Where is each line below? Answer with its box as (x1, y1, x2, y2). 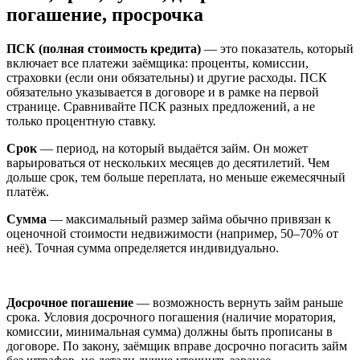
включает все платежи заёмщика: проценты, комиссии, (6, 55, 309, 70)
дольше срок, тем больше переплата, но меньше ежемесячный (6, 170, 346, 184)
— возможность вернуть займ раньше (133, 295, 343, 309)
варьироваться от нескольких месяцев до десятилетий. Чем (6, 155, 329, 170)
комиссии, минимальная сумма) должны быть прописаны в (6, 324, 333, 338)
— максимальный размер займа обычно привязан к (47, 211, 331, 226)
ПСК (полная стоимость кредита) (6, 41, 201, 55)
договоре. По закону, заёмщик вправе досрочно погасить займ (6, 338, 347, 353)
